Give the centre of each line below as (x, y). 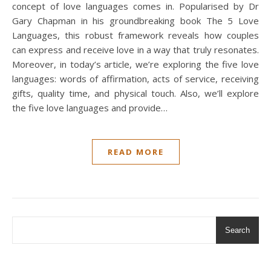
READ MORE (135, 152)
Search (237, 230)
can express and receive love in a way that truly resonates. (135, 50)
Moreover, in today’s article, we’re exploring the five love (135, 64)
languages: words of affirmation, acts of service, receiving (135, 79)
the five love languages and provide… (90, 108)
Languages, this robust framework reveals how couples (135, 35)
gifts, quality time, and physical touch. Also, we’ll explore (135, 93)
